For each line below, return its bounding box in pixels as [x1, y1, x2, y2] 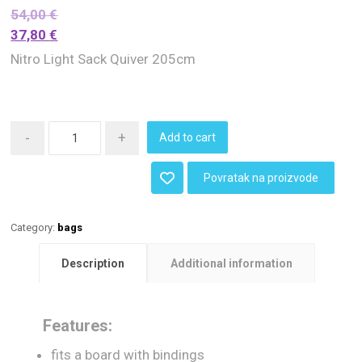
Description [61, 256, 125, 270]
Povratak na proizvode [204, 170, 319, 184]
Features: [43, 316, 113, 336]
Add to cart [159, 130, 217, 144]
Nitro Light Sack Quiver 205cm [11, 50, 196, 67]
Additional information [170, 256, 293, 270]
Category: [11, 221, 58, 234]
